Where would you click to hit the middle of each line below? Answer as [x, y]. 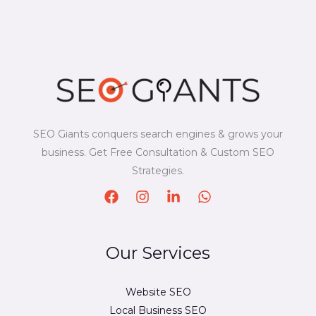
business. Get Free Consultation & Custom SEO [158, 152]
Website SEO [158, 292]
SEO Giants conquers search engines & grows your [158, 134]
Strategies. [158, 170]
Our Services [158, 253]
